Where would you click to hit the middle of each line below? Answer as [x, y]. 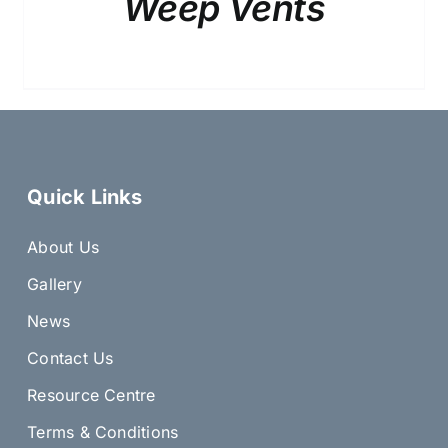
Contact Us [70, 357]
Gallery [54, 283]
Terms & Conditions [103, 431]
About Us [63, 246]
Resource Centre [91, 394]
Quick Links [85, 196]
